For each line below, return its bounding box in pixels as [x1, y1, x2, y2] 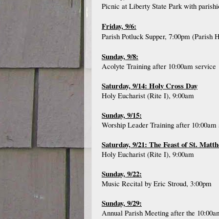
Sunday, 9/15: [102, 109, 142, 120]
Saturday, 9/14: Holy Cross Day [102, 80, 197, 91]
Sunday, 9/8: [102, 51, 138, 62]
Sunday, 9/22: [102, 168, 142, 179]
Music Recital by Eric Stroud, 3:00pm [102, 178, 212, 188]
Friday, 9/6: [102, 21, 136, 31]
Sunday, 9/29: [102, 197, 142, 208]
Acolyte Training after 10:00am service [102, 61, 216, 71]
